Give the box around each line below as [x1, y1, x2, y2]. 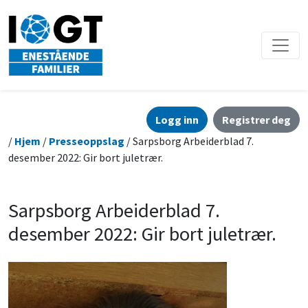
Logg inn [155, 113, 199, 127]
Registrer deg [222, 113, 291, 127]
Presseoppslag [49, 134, 124, 148]
